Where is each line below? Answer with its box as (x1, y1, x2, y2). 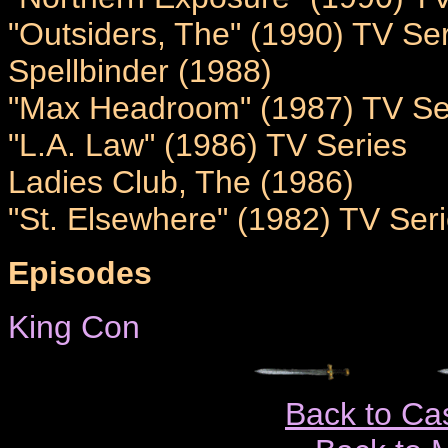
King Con (8, 309, 140, 346)
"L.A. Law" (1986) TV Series (8, 126, 407, 163)
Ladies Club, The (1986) (8, 163, 354, 200)
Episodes (8, 254, 152, 291)
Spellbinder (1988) (8, 52, 272, 89)
